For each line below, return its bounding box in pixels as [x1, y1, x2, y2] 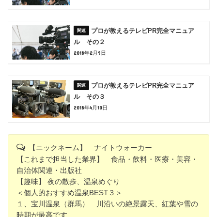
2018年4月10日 [74, 105, 108, 111]
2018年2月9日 [74, 50, 107, 56]
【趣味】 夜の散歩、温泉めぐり [16, 177, 121, 186]
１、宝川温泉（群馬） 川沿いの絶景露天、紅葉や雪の [16, 200, 199, 208]
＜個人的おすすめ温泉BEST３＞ [16, 188, 123, 197]
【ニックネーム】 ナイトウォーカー [28, 143, 152, 152]
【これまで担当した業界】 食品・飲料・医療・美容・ [16, 155, 199, 164]
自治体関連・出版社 [16, 166, 82, 175]
